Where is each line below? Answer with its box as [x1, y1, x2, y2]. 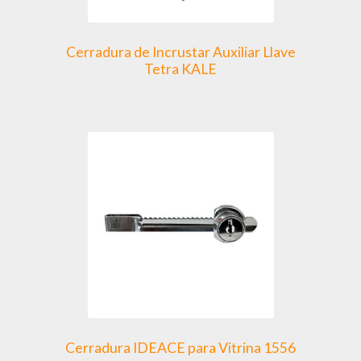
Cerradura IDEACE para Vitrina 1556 [65, 338, 296, 356]
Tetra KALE [144, 60, 217, 78]
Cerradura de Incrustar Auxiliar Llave [65, 44, 296, 61]
